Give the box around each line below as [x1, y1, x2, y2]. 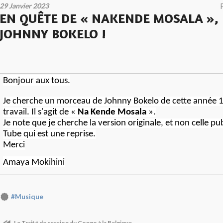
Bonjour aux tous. [2, 76, 70, 86]
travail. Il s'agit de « [2, 107, 78, 117]
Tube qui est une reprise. [2, 129, 96, 139]
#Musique [11, 193, 43, 201]
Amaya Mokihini [2, 157, 65, 167]
